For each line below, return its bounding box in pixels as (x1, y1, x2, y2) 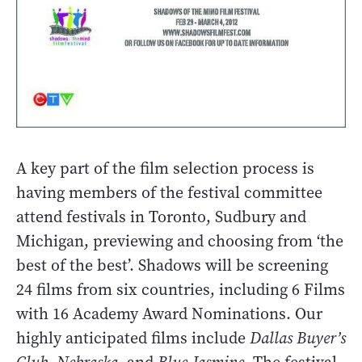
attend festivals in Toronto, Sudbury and (16, 205, 306, 228)
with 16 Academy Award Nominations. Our (16, 302, 322, 325)
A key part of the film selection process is (16, 157, 314, 179)
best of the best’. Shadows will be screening (16, 254, 328, 276)
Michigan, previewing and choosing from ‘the (16, 229, 343, 252)
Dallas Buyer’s (250, 326, 346, 349)
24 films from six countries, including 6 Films (16, 278, 345, 301)
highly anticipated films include (16, 326, 250, 349)
